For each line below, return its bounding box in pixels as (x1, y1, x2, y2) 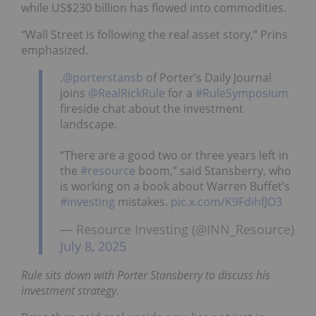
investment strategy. (21, 283, 119, 299)
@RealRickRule (88, 85, 165, 102)
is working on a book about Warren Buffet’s (60, 178, 290, 195)
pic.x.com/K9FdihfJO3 (171, 194, 282, 210)
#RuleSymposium (195, 85, 288, 102)
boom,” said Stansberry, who (135, 163, 291, 179)
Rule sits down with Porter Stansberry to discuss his (21, 267, 270, 284)
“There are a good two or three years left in (60, 147, 288, 164)
